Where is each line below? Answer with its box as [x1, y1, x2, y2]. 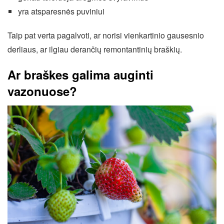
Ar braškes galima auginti [7, 65, 153, 83]
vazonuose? [7, 82, 77, 99]
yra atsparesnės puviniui [17, 5, 104, 17]
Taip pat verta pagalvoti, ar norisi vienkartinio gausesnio [7, 29, 204, 41]
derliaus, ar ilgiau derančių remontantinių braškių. [7, 43, 182, 55]
